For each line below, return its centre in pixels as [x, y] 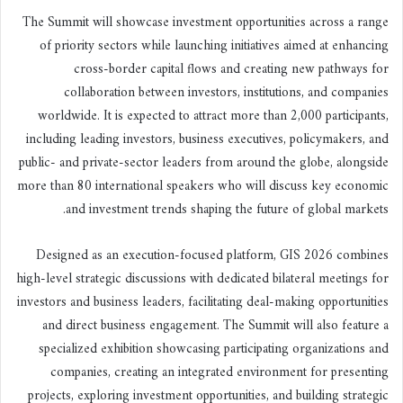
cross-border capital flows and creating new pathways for [231, 69]
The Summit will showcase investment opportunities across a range [206, 22]
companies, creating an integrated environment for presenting [219, 372]
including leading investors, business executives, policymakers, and [207, 139]
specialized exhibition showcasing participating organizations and [214, 349]
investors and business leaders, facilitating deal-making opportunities [203, 302]
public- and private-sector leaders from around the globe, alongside [204, 163]
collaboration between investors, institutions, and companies [226, 93]
